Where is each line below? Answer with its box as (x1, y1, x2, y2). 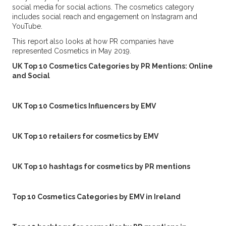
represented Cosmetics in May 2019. (12, 47, 133, 55)
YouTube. (12, 22, 42, 30)
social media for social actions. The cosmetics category (12, 3, 194, 11)
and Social (12, 72, 50, 80)
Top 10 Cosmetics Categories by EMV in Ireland (12, 193, 181, 201)
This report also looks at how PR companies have (12, 37, 174, 45)
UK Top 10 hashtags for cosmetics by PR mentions (12, 162, 190, 171)
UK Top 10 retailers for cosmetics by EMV (12, 132, 158, 140)
